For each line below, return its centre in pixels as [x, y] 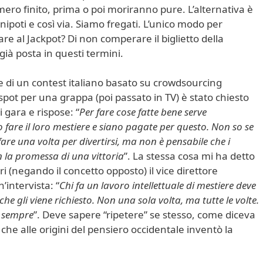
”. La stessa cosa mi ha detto [189, 156]
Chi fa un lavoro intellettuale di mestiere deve [158, 186]
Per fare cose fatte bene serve [143, 112]
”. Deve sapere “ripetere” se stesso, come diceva [144, 215]
